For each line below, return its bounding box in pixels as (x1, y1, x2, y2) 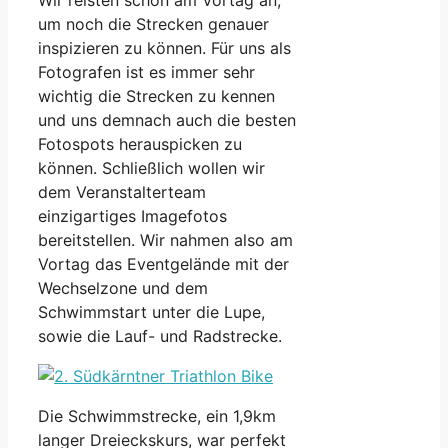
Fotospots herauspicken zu (38, 133, 242, 154)
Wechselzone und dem (38, 277, 208, 298)
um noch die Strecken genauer (38, 13, 269, 34)
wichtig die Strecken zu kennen (38, 85, 275, 106)
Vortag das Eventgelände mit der (38, 253, 289, 274)
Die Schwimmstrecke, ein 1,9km (38, 405, 276, 426)
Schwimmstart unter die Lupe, (38, 301, 265, 322)
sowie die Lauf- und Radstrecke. (38, 325, 282, 346)
